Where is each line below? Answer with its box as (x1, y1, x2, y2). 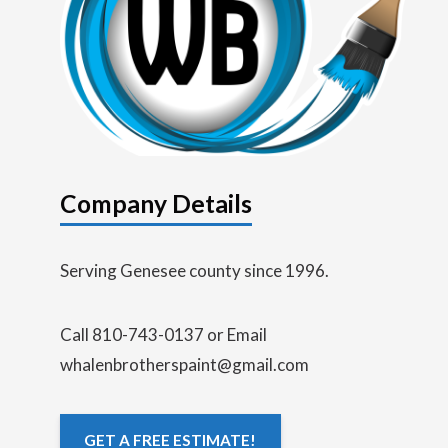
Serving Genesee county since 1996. (60, 259, 329, 281)
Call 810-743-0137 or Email (60, 323, 267, 345)
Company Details (60, 188, 252, 218)
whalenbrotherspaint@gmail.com (60, 353, 309, 375)
